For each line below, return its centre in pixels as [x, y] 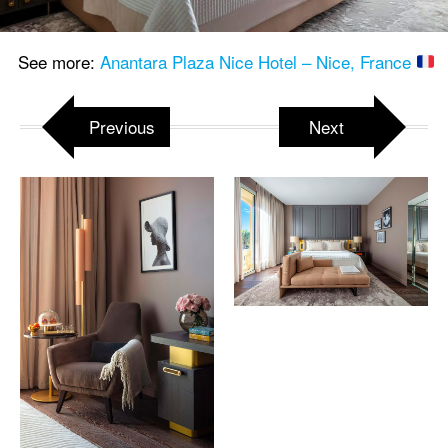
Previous [122, 126]
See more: [56, 61]
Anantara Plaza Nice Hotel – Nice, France [257, 61]
